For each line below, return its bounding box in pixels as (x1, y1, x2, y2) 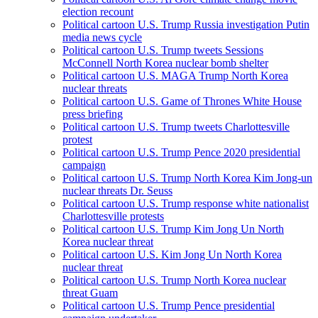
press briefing (62, 108, 123, 121)
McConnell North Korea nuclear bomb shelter (62, 57, 268, 70)
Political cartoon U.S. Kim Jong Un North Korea (62, 248, 282, 261)
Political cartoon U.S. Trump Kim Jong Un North (62, 223, 284, 236)
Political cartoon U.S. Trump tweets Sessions (62, 44, 263, 57)
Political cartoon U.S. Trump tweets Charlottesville (62, 121, 290, 133)
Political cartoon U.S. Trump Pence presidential (62, 300, 275, 312)
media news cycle (62, 31, 142, 44)
